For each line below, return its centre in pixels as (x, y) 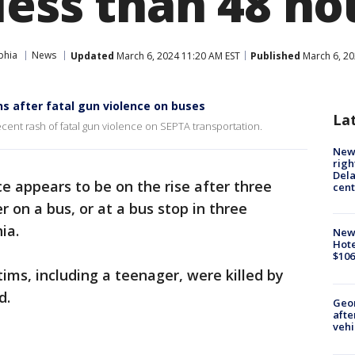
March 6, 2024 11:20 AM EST (177, 55)
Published (275, 55)
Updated (92, 55)
